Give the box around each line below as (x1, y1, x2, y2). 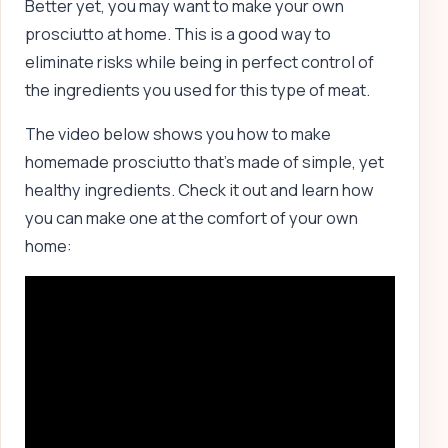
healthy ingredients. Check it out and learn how (25, 178, 374, 201)
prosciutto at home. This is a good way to (25, 22, 331, 45)
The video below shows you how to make (25, 122, 331, 145)
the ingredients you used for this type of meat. (25, 78, 370, 101)
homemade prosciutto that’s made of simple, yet (25, 150, 384, 173)
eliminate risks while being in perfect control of (25, 50, 374, 73)
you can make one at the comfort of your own (25, 206, 358, 229)
